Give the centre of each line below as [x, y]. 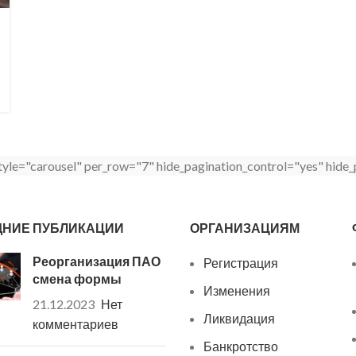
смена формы [77, 279]
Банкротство [241, 346]
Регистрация [241, 263]
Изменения [237, 291]
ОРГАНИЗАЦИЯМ [245, 228]
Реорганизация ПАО [96, 261]
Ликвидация [239, 319]
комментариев [75, 324]
